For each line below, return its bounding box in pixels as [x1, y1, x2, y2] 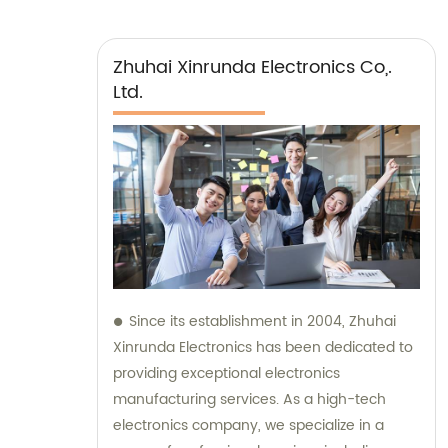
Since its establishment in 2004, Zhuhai [129, 309, 396, 333]
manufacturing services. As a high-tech [113, 387, 386, 411]
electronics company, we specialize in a [113, 413, 384, 437]
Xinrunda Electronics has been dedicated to [113, 335, 413, 359]
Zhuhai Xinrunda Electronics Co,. [113, 52, 392, 82]
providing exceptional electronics [113, 361, 340, 385]
